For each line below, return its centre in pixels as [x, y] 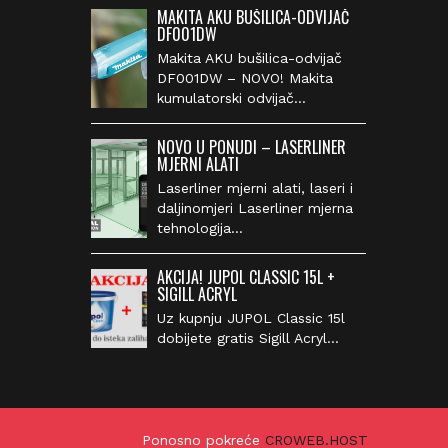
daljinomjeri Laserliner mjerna [243, 208]
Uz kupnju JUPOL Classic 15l [239, 318]
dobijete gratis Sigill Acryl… [236, 338]
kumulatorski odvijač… [220, 98]
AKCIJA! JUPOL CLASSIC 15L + [234, 277]
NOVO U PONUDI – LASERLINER [240, 147]
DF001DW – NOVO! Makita [233, 78]
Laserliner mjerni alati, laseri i [243, 188]
